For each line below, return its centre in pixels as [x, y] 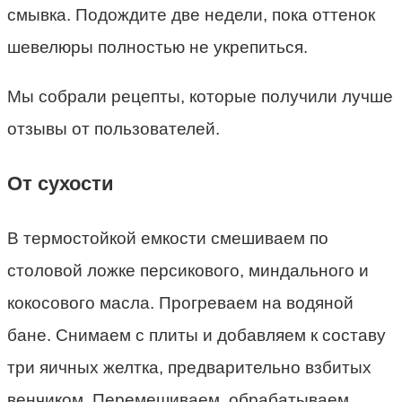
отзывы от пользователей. [114, 128]
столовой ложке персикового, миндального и [188, 270]
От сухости [61, 183]
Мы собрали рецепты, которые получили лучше [200, 96]
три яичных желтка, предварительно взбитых [189, 367]
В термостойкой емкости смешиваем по [168, 238]
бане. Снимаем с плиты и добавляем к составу [197, 335]
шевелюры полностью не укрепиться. [157, 47]
